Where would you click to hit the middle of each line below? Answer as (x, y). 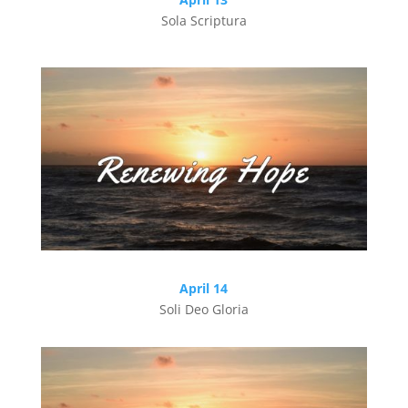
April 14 (204, 289)
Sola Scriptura (204, 20)
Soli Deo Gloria (204, 310)
